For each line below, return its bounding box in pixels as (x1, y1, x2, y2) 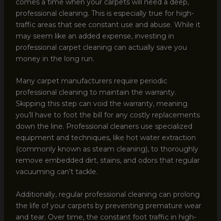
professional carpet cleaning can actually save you (15, 42, 187, 52)
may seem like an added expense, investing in (15, 31, 174, 40)
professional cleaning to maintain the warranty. (15, 88, 176, 97)
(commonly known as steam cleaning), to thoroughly (15, 145, 198, 154)
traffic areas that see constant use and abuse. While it (15, 20, 200, 29)
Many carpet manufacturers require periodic (15, 76, 167, 86)
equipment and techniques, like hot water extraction (15, 133, 196, 143)
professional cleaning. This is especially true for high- (15, 8, 194, 18)
